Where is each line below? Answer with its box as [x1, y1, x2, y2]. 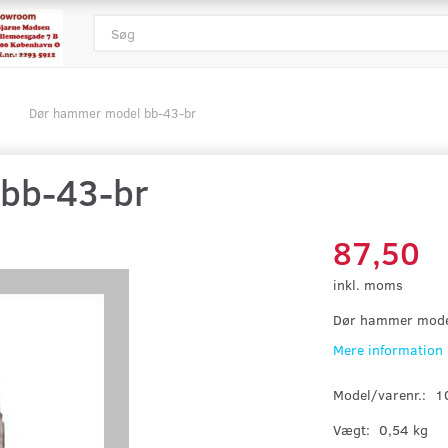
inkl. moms [333, 275, 404, 294]
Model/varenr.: [333, 385, 431, 404]
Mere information [333, 340, 444, 359]
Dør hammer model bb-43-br [29, 104, 196, 122]
